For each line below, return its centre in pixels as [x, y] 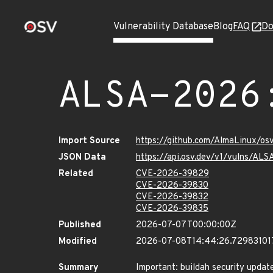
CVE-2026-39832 [172, 197]
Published [80, 225]
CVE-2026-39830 [172, 186]
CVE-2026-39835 [172, 209]
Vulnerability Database [163, 27]
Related [76, 174]
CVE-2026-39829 [172, 174]
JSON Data [82, 158]
